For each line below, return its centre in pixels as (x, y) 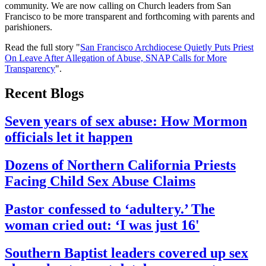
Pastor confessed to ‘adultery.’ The (110, 209)
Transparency (30, 68)
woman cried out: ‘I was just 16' (102, 225)
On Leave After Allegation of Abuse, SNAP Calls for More (116, 58)
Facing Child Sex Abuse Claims (100, 181)
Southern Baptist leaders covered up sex (126, 253)
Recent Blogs (44, 94)
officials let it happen (69, 137)
